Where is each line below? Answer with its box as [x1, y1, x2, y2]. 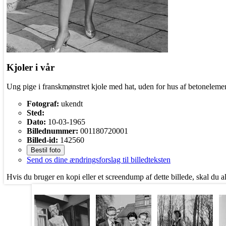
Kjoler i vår [7, 62, 54, 73]
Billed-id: [27, 136, 58, 145]
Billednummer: [27, 127, 78, 136]
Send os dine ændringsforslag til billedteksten [27, 155, 171, 164]
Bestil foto [31, 146, 61, 154]
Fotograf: [27, 99, 59, 108]
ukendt [59, 99, 83, 108]
